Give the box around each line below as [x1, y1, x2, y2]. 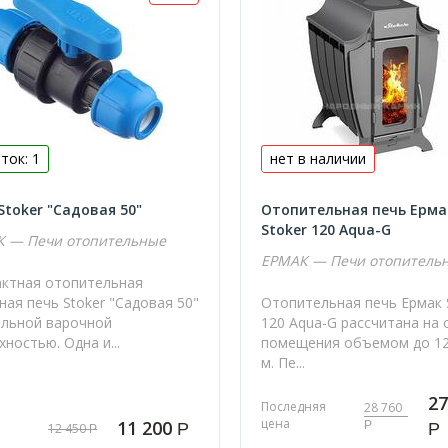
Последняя [261, 398, 327, 416]
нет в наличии [270, 149, 367, 168]
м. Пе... [261, 352, 306, 372]
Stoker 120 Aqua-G [261, 219, 392, 239]
